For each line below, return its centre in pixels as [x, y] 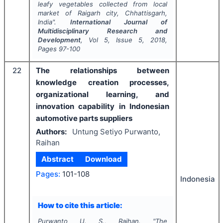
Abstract [58, 159]
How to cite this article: [80, 205]
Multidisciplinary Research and [103, 31]
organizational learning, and [103, 94]
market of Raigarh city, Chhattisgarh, [103, 13]
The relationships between [103, 70]
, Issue [123, 40]
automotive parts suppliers [84, 118]
